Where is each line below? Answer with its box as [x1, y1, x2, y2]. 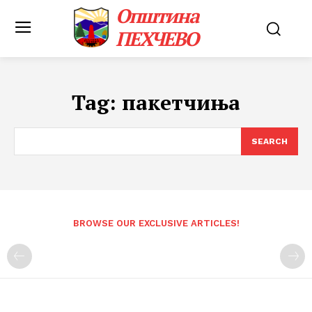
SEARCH [251, 136, 288, 146]
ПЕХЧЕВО [116, 26, 198, 52]
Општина [116, 3, 199, 29]
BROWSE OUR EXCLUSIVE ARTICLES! [72, 218, 240, 228]
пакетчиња [122, 88, 240, 116]
